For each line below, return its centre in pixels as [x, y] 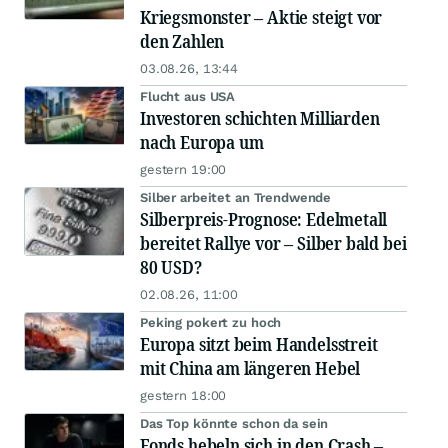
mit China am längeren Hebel [250, 368]
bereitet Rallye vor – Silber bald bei [273, 243]
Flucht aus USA [188, 97]
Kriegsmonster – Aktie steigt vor [261, 17]
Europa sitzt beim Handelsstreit [259, 344]
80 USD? [171, 267]
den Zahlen [182, 41]
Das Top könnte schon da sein [234, 424]
